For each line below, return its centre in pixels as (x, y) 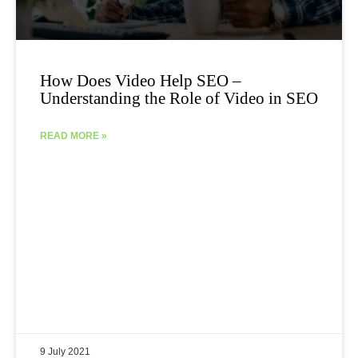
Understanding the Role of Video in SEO (179, 99)
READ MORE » (74, 136)
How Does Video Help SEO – (141, 81)
